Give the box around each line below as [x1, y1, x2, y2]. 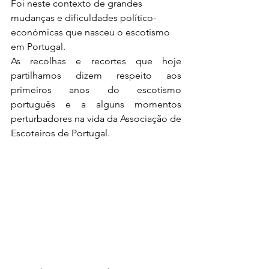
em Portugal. [11, 41, 73, 52]
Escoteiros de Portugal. [11, 127, 110, 139]
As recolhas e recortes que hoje [11, 55, 181, 67]
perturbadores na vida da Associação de [11, 113, 181, 124]
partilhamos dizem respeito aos [11, 70, 181, 81]
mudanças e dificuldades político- [11, 12, 156, 23]
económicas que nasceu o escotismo [11, 26, 172, 38]
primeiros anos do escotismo [11, 84, 181, 95]
